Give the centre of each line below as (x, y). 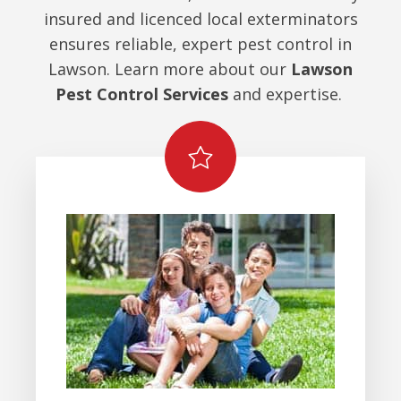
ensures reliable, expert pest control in (200, 43)
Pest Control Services (141, 94)
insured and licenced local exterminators (200, 18)
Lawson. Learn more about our (170, 68)
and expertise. (287, 94)
